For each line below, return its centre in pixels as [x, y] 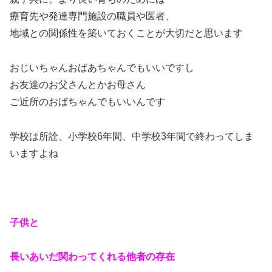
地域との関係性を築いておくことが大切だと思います [126, 33]
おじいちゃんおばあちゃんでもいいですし [102, 68]
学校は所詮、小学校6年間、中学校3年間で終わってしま [132, 136]
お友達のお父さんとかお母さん [78, 85]
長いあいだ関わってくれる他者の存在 [92, 257]
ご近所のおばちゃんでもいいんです [87, 102]
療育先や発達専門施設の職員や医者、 [92, 16]
